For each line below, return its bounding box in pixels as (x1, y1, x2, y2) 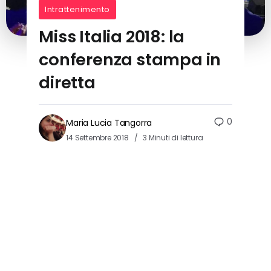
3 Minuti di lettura (141, 132, 203, 143)
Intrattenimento (45, 4, 110, 15)
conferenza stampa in (39, 48, 221, 72)
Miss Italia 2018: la (39, 25, 185, 49)
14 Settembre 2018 (66, 132, 131, 143)
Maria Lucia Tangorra (66, 117, 152, 129)
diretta (39, 71, 96, 95)
